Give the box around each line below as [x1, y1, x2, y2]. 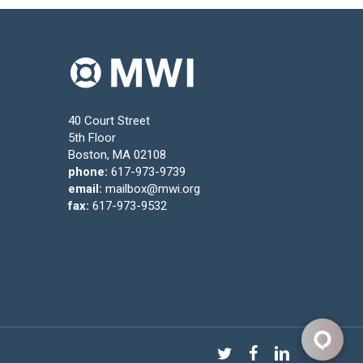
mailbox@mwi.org [105, 181, 201, 196]
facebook [247, 344, 299, 359]
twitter [216, 344, 250, 359]
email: [68, 181, 103, 196]
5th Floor [68, 130, 117, 145]
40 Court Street [68, 113, 151, 128]
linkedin [272, 344, 312, 359]
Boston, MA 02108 [68, 147, 167, 162]
